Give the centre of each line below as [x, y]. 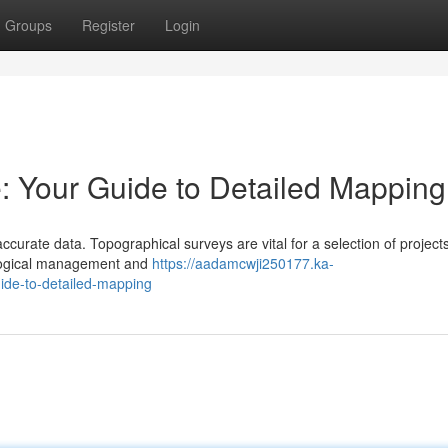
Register [108, 25]
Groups [28, 25]
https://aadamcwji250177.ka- [243, 263]
